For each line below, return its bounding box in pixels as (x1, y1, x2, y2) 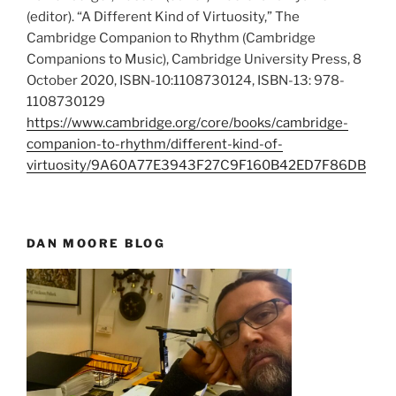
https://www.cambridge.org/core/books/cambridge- (27, 114, 348, 131)
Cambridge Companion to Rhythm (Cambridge (27, 29, 316, 46)
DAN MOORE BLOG (27, 236, 166, 251)
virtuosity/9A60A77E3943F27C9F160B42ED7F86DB (27, 156, 366, 173)
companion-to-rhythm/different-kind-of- (27, 135, 283, 152)
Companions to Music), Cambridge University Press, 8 (27, 50, 362, 67)
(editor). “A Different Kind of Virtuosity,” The (27, 8, 300, 25)
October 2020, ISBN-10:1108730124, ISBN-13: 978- (27, 72, 345, 88)
